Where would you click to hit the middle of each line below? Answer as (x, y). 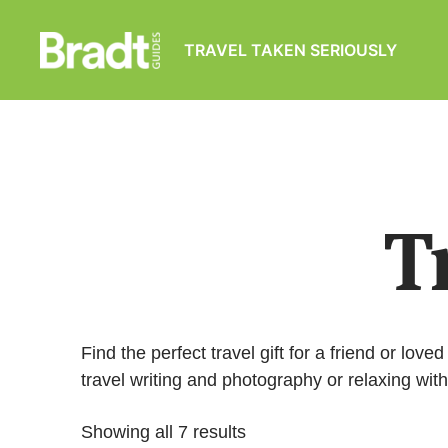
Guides (69, 99)
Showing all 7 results (163, 432)
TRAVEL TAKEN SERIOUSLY (290, 50)
